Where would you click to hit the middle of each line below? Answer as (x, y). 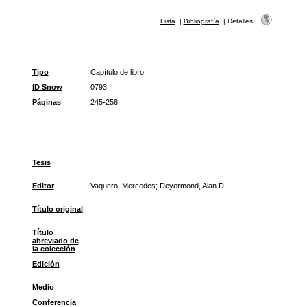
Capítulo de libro (117, 72)
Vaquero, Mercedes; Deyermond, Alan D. (158, 186)
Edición (46, 264)
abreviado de (55, 241)
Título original (57, 209)
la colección (53, 249)
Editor (43, 186)
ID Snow (47, 87)
